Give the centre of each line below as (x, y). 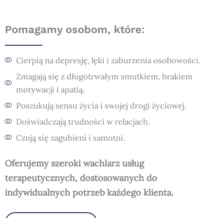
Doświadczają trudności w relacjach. (83, 121)
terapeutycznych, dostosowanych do (81, 178)
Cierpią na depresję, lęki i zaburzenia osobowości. (108, 60)
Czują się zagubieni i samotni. (70, 137)
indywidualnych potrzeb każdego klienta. (89, 192)
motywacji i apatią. (50, 89)
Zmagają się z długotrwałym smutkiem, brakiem (104, 76)
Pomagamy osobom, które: (75, 29)
